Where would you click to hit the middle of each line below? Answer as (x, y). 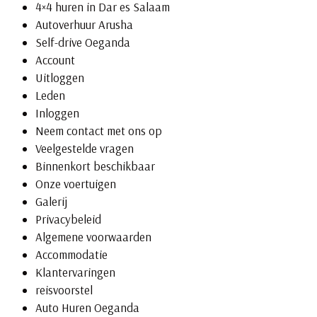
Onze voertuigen (75, 184)
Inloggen (57, 113)
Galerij (51, 202)
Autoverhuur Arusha (84, 25)
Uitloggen (59, 78)
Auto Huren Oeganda (87, 308)
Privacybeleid (68, 219)
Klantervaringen (75, 272)
